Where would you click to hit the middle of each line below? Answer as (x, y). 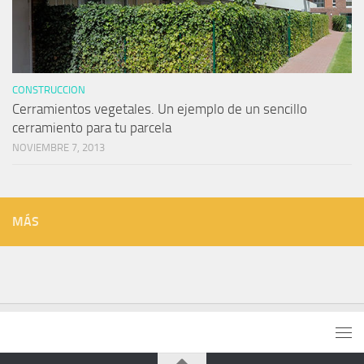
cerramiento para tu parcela (92, 127)
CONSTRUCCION (49, 89)
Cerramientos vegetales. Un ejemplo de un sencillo (160, 108)
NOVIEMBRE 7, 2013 (58, 147)
